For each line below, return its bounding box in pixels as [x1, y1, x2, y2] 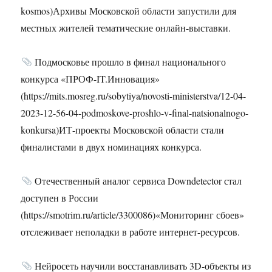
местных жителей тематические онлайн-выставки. [21, 21, 231, 35]
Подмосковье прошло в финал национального [32, 55, 226, 69]
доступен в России [21, 191, 99, 205]
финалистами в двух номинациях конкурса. [21, 140, 202, 154]
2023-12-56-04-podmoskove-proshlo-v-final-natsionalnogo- [21, 106, 249, 120]
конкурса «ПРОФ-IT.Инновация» [21, 72, 160, 86]
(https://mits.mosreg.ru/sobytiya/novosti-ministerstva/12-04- [21, 89, 246, 103]
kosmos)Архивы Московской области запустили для [21, 4, 237, 18]
